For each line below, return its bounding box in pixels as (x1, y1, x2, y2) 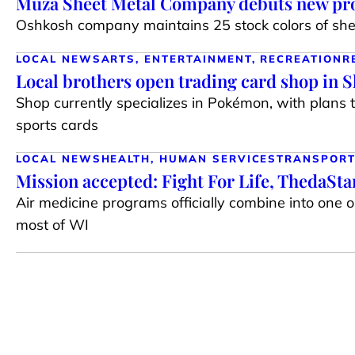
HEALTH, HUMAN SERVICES (101, 151, 277, 165)
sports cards (16, 115, 98, 134)
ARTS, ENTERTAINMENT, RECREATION (101, 52, 342, 65)
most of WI (16, 215, 89, 234)
